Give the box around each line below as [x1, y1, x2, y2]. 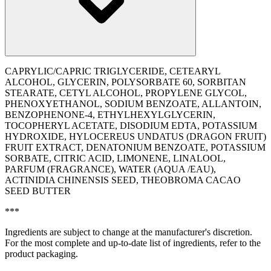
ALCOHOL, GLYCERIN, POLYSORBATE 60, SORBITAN [5, 76, 246, 87]
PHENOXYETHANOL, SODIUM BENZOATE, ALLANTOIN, [5, 98, 261, 109]
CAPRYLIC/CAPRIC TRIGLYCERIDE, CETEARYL [5, 65, 220, 76]
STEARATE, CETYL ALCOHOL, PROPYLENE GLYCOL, [5, 87, 247, 98]
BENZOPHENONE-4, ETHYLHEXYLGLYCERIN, [5, 109, 215, 120]
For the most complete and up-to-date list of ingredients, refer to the [5, 237, 261, 248]
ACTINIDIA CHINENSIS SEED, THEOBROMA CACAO [5, 174, 241, 185]
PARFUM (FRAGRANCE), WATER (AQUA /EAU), [5, 163, 216, 174]
